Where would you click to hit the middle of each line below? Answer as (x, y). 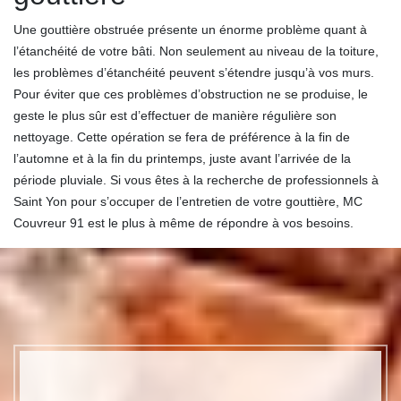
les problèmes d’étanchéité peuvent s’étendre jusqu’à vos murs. (194, 73)
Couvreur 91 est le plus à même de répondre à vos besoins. (183, 223)
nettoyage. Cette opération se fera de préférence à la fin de (182, 137)
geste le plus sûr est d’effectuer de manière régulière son (175, 116)
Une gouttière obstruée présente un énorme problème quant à (190, 30)
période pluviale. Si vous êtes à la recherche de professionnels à (196, 180)
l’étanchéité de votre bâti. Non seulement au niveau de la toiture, (196, 51)
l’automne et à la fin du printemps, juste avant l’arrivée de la (182, 159)
